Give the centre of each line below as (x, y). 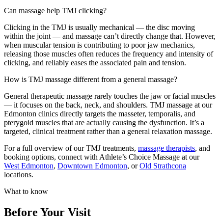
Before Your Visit (47, 212)
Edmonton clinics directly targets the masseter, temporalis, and (100, 113)
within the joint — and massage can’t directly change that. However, (110, 36)
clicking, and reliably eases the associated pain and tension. (95, 62)
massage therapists (166, 148)
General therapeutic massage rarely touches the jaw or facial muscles (110, 96)
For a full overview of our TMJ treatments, (71, 148)
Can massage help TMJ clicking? (55, 10)
